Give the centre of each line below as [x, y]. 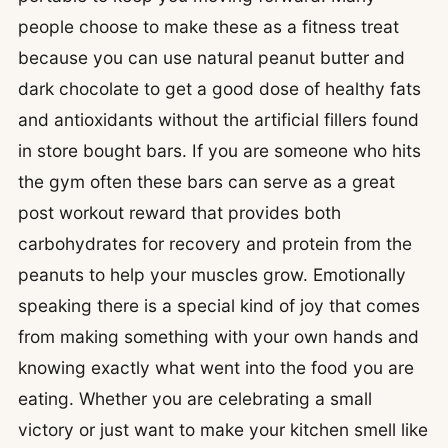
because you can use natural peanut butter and [211, 58]
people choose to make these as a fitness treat [208, 27]
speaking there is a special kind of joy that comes [219, 306]
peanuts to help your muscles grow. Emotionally [212, 275]
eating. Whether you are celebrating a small [195, 399]
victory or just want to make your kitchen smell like [223, 430]
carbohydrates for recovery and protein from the [215, 244]
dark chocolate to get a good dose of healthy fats [219, 89]
